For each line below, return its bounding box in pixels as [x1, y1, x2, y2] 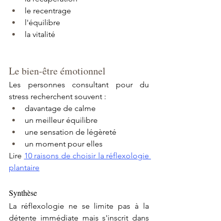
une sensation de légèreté [25, 127, 116, 137]
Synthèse [9, 187, 37, 198]
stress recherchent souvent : [9, 92, 106, 102]
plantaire [9, 163, 39, 173]
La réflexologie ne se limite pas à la [9, 201, 149, 211]
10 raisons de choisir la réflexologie [24, 151, 149, 161]
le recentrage [25, 6, 71, 16]
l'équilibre [25, 18, 60, 28]
